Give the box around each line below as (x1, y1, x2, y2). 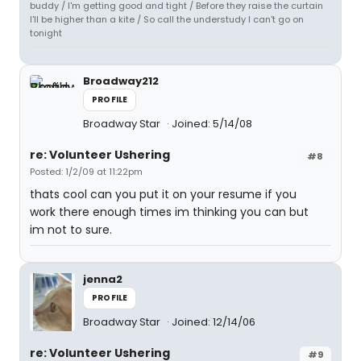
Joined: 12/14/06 (172, 314, 255, 330)
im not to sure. (30, 222, 112, 238)
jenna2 (83, 272, 122, 287)
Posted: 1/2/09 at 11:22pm (30, 165, 143, 178)
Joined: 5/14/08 (172, 116, 252, 131)
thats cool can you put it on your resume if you (30, 186, 297, 202)
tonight (30, 27, 62, 39)
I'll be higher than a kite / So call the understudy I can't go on (30, 13, 304, 26)
